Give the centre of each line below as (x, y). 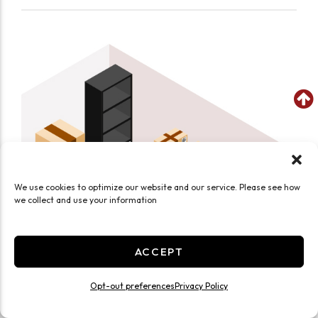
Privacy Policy (201, 286)
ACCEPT (159, 251)
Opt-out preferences (132, 286)
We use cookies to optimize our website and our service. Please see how (157, 187)
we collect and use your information (86, 200)
